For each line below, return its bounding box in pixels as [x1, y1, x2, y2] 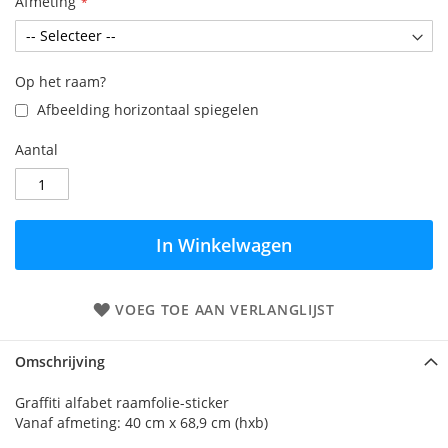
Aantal [15, 140, 58, 159]
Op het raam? [15, 72, 106, 91]
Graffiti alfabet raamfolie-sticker [15, 393, 229, 412]
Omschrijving [15, 352, 105, 371]
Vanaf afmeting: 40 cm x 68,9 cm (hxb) [15, 413, 268, 432]
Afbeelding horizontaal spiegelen [33, 100, 259, 119]
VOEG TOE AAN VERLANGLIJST [115, 300, 335, 319]
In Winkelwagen [156, 233, 292, 257]
